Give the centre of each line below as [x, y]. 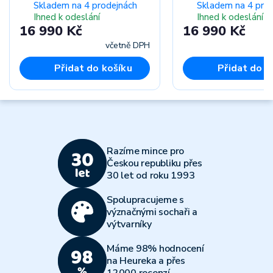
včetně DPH [128, 45]
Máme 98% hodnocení [155, 249]
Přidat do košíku [93, 68]
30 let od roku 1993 [151, 175]
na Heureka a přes [146, 261]
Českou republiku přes [154, 163]
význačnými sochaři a [152, 212]
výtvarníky [129, 224]
